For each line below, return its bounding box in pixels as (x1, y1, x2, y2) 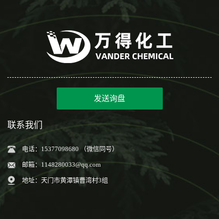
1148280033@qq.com (41, 161, 101, 168)
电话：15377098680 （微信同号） (22, 145, 118, 153)
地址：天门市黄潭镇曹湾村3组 (22, 176, 108, 184)
